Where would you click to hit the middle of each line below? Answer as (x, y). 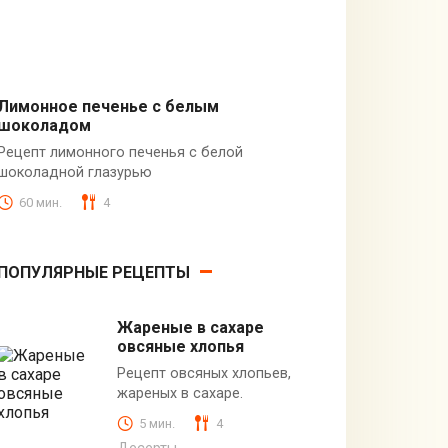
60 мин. (40, 202)
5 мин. (156, 423)
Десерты (47, 135)
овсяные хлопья (180, 347)
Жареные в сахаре (190, 328)
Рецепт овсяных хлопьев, (203, 374)
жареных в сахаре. (179, 394)
